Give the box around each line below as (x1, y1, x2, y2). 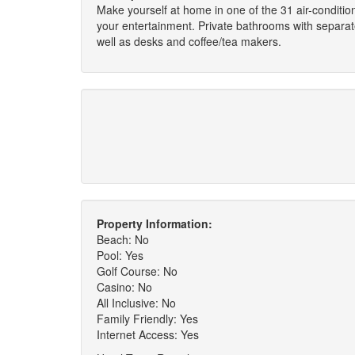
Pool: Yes (97, 247, 143, 263)
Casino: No (97, 279, 152, 295)
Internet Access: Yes (97, 326, 199, 342)
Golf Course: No (97, 263, 177, 279)
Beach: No (97, 231, 149, 247)
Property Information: (97, 216, 212, 231)
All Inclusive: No (97, 295, 176, 311)
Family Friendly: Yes (97, 311, 198, 326)
